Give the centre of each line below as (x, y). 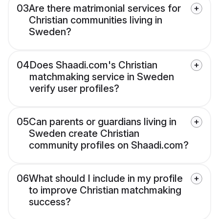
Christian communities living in (96, 20)
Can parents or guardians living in (103, 122)
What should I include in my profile (106, 179)
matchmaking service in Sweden (102, 77)
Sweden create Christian (84, 134)
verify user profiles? (74, 89)
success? (50, 202)
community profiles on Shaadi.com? (109, 145)
